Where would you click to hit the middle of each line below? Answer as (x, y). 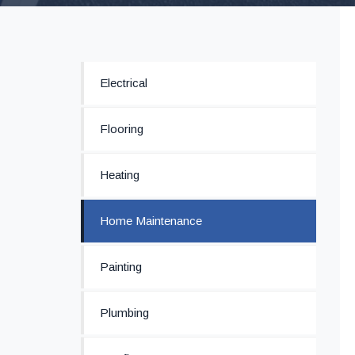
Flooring (122, 129)
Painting (121, 267)
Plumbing (124, 313)
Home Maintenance (151, 221)
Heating (120, 175)
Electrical (124, 83)
